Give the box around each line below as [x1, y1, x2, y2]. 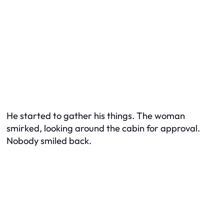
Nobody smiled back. [6, 134, 91, 146]
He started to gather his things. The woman [6, 109, 185, 121]
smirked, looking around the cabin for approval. [6, 122, 200, 134]
